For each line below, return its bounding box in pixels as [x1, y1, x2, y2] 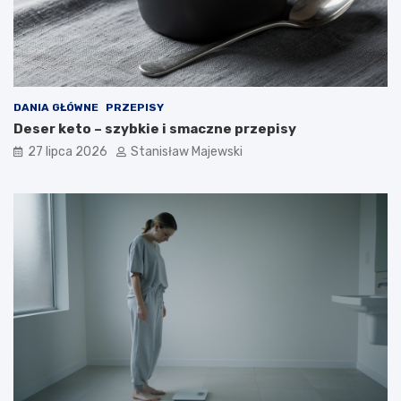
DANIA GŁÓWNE [13, 101, 98, 115]
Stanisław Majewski [131, 144, 243, 160]
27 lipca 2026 [28, 144, 107, 160]
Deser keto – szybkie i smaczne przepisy [13, 121, 296, 138]
